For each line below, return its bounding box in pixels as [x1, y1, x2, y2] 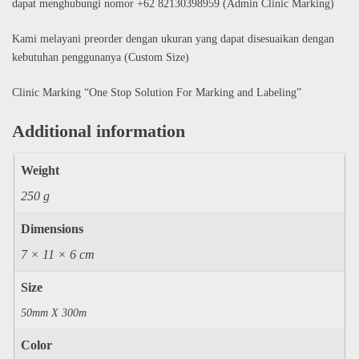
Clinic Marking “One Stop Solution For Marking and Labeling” [12, 86, 301, 99]
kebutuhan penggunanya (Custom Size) [12, 50, 189, 63]
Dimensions [21, 221, 83, 236]
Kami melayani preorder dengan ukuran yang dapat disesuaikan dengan [12, 32, 334, 45]
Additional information [12, 120, 185, 141]
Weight [21, 163, 59, 177]
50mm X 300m [21, 306, 87, 319]
